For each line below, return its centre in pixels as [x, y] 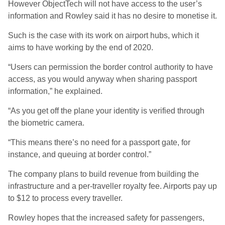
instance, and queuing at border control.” [80, 154]
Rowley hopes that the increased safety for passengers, [106, 218]
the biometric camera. [46, 123]
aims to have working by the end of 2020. [81, 47]
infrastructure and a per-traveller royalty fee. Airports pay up [113, 186]
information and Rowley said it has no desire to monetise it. [113, 16]
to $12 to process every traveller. [65, 198]
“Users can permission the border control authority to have [110, 67]
